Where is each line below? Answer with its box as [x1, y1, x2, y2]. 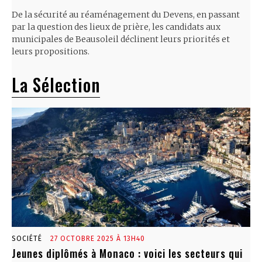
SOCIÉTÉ [12, 235, 42, 243]
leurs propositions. [12, 46, 89, 57]
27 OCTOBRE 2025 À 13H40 [50, 235, 145, 243]
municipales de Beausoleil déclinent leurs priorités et [12, 34, 230, 45]
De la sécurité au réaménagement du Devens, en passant [12, 9, 240, 20]
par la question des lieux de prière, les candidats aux [12, 22, 220, 33]
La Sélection [12, 71, 100, 98]
